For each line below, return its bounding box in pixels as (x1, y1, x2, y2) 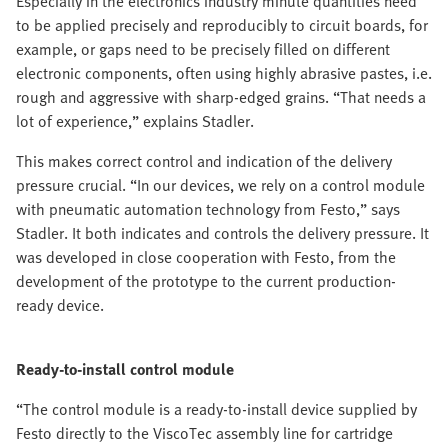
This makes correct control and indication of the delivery (16, 148, 392, 173)
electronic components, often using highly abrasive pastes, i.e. (16, 60, 432, 85)
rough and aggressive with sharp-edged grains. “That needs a (16, 84, 426, 109)
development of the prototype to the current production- (16, 268, 396, 293)
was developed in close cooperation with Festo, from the (16, 244, 396, 269)
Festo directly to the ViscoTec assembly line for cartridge (16, 420, 393, 445)
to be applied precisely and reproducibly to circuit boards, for (16, 12, 428, 37)
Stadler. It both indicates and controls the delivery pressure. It (16, 220, 429, 245)
